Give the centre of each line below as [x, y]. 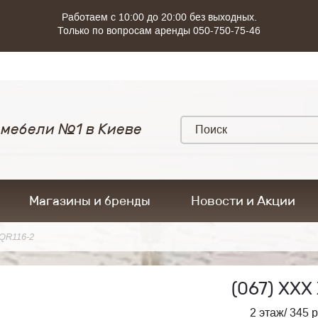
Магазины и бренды [90, 201]
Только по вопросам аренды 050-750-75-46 [159, 31]
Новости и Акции [243, 201]
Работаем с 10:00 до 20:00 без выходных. [159, 17]
